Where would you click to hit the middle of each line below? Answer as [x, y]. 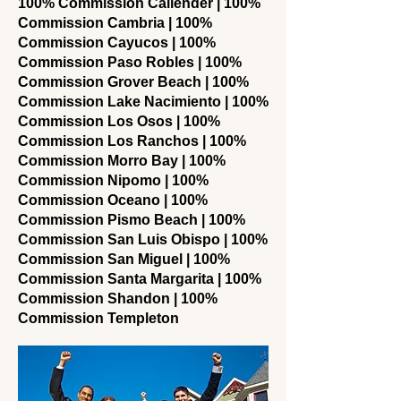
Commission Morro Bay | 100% [122, 161]
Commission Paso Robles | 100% [130, 62]
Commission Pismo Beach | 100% [132, 220]
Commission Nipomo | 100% [113, 180]
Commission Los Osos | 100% [119, 121]
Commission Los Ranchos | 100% [132, 141]
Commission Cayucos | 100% [117, 43]
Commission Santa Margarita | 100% [140, 279]
